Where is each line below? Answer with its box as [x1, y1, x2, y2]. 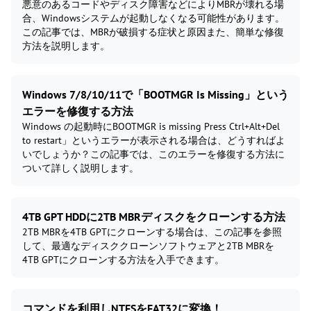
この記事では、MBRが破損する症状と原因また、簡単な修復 [22, 26, 284, 39]
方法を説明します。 [22, 40, 110, 53]
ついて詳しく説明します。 [22, 162, 139, 175]
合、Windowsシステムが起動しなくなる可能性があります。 [22, 12, 285, 25]
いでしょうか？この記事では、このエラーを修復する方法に [22, 148, 285, 161]
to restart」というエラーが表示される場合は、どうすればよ [22, 134, 285, 147]
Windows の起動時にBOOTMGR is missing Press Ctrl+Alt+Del [22, 120, 280, 133]
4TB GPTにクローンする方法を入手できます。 [22, 253, 224, 267]
